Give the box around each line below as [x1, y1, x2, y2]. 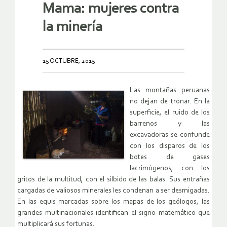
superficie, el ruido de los [130, 108, 210, 117]
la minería [43, 19, 102, 34]
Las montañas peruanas [130, 86, 210, 94]
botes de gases [130, 153, 210, 161]
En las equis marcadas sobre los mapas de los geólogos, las [17, 198, 210, 206]
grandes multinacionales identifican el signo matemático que [17, 209, 210, 217]
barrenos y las [130, 120, 210, 128]
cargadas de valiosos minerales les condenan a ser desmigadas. [17, 186, 210, 195]
